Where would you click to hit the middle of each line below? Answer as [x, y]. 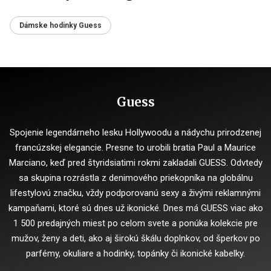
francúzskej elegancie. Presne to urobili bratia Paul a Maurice [135, 148]
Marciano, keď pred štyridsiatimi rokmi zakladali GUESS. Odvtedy [135, 163]
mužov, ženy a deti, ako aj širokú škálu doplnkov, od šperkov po [135, 238]
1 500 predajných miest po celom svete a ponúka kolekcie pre [135, 223]
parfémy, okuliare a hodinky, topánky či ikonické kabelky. [135, 253]
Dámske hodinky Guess [60, 25]
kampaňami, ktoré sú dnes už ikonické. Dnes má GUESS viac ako [135, 208]
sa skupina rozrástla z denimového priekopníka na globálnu [135, 178]
